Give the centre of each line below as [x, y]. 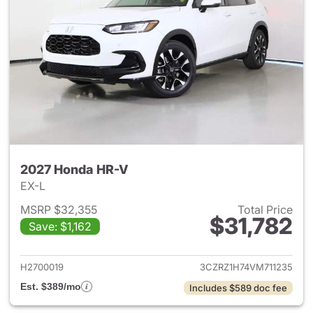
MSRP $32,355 [59, 210]
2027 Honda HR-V [74, 169]
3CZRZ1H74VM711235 [246, 267]
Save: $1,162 [60, 226]
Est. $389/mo [51, 286]
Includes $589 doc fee [238, 288]
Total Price [265, 210]
